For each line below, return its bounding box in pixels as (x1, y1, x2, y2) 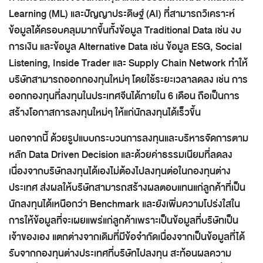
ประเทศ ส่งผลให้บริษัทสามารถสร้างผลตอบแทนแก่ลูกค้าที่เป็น (9, 180, 245, 196)
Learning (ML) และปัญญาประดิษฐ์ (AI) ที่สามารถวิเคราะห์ (9, 6, 235, 22)
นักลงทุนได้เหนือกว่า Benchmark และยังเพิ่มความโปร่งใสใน (9, 196, 240, 213)
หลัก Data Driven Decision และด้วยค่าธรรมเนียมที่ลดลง (9, 147, 232, 163)
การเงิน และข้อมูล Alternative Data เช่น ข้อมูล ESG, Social (9, 39, 242, 55)
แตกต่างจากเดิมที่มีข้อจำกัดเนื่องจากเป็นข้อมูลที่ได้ (52, 229, 245, 245)
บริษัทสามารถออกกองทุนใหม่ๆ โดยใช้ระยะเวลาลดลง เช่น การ (9, 72, 248, 88)
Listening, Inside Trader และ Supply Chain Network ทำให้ (9, 55, 248, 72)
